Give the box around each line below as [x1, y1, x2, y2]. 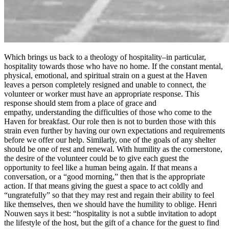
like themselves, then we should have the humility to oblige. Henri [4, 199, 217, 209]
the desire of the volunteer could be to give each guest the [4, 153, 189, 163]
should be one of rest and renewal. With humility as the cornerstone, [4, 144, 222, 153]
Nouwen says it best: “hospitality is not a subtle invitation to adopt [4, 209, 216, 218]
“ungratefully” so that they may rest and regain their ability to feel [4, 190, 214, 199]
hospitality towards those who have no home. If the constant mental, [4, 61, 223, 71]
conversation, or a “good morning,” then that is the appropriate [4, 172, 205, 181]
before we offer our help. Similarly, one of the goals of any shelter [4, 135, 216, 144]
